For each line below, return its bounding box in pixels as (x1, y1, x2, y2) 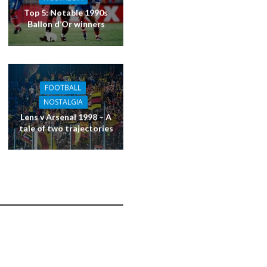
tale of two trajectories (18, 123, 113, 133)
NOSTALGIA (43, 97, 83, 107)
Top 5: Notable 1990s (24, 7, 108, 18)
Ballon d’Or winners (27, 18, 105, 29)
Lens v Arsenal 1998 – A (20, 111, 112, 122)
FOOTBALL (45, 82, 82, 93)
